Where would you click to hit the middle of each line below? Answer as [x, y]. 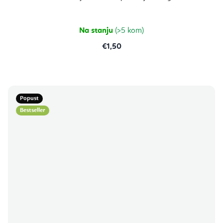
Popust [29, 99]
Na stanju [97, 31]
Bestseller [33, 111]
